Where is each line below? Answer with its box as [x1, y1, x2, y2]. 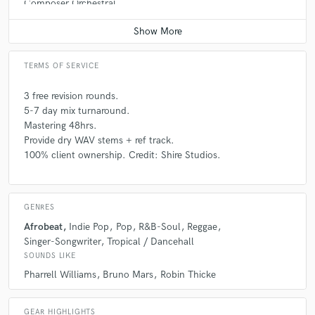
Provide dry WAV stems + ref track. [24, 134, 174, 146]
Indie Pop [69, 220, 110, 233]
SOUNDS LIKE [24, 251, 76, 260]
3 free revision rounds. [24, 89, 119, 102]
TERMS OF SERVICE [24, 61, 99, 70]
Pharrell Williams [24, 268, 96, 281]
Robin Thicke [160, 268, 216, 281]
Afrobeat [24, 220, 63, 233]
